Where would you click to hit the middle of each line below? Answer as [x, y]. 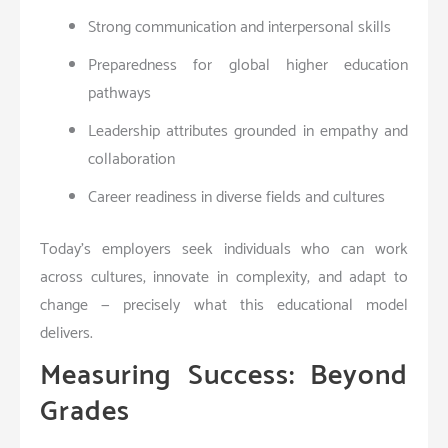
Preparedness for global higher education [248, 65]
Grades [85, 411]
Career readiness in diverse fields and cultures [236, 197]
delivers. [66, 333]
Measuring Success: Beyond [224, 375]
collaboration [131, 159]
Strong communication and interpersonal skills [239, 27]
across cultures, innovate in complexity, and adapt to [224, 277]
